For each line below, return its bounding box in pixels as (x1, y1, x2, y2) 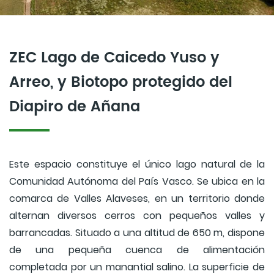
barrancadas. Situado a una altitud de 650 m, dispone (9, 226, 265, 240)
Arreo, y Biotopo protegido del (9, 70, 232, 95)
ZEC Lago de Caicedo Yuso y (9, 46, 220, 71)
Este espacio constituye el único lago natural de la (9, 157, 265, 172)
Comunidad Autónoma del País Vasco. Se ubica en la (9, 174, 265, 189)
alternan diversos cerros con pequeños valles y (9, 209, 265, 223)
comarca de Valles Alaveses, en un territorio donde (9, 191, 265, 206)
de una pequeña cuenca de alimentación (9, 243, 265, 257)
